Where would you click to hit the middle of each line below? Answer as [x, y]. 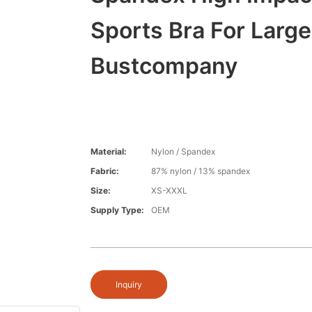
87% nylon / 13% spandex [200, 171]
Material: [108, 152]
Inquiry [128, 285]
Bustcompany [164, 66]
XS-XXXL [169, 191]
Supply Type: [117, 210]
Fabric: [104, 171]
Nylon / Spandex [183, 152]
